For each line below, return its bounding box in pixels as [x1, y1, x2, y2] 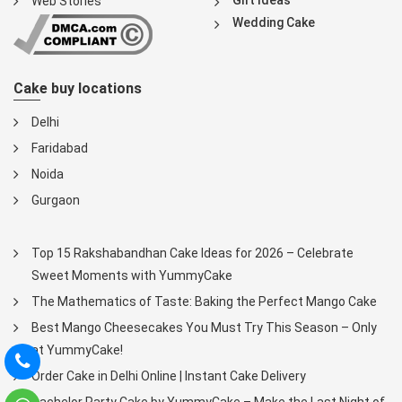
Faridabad [31, 140, 88, 155]
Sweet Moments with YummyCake [31, 267, 232, 283]
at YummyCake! [31, 342, 123, 357]
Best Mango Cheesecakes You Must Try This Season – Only [31, 319, 377, 335]
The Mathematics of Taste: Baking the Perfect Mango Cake [31, 293, 377, 309]
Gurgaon [31, 192, 80, 207]
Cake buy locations [13, 79, 142, 97]
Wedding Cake [232, 14, 315, 30]
